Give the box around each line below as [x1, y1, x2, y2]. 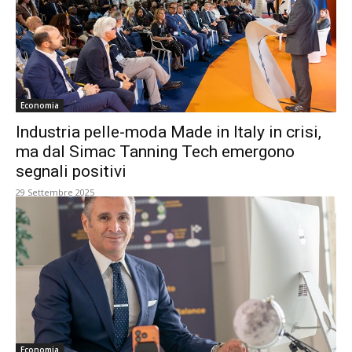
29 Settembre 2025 [16, 186, 94, 198]
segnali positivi [16, 162, 126, 181]
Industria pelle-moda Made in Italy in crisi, [16, 123, 321, 141]
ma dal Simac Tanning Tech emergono [16, 142, 295, 161]
